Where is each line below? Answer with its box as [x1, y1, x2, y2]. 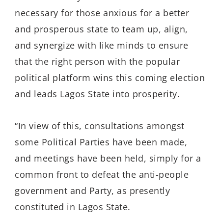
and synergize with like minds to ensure [15, 39, 189, 52]
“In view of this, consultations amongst [15, 119, 185, 132]
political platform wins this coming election [15, 72, 205, 84]
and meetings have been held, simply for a [15, 152, 201, 164]
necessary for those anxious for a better [15, 7, 189, 19]
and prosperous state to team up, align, [15, 23, 188, 35]
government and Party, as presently [15, 184, 170, 196]
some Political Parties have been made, [15, 136, 187, 148]
